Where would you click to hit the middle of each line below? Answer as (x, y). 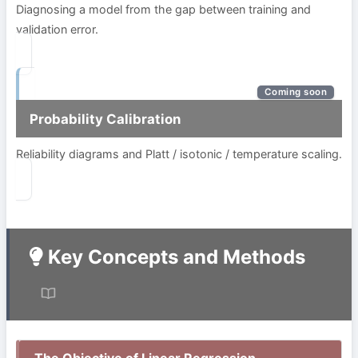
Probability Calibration (105, 119)
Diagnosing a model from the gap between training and (163, 9)
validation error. (57, 29)
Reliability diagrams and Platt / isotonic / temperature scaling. (179, 154)
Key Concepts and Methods (174, 257)
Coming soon (295, 92)
